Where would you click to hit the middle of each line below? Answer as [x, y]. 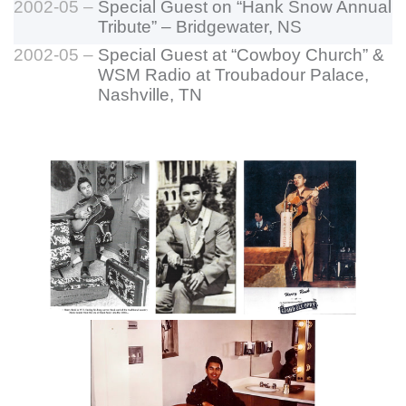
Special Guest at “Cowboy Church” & [241, 54]
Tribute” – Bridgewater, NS [200, 26]
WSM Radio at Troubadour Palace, [233, 74]
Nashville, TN [150, 94]
